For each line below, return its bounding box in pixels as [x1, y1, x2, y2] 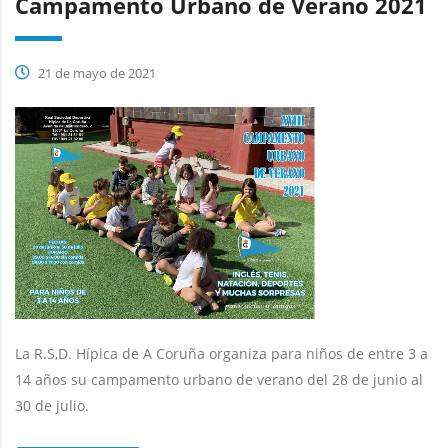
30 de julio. [15, 395, 89, 415]
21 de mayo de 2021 [35, 64, 156, 83]
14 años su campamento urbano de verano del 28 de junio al [15, 369, 423, 389]
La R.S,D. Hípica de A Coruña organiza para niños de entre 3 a [15, 343, 428, 363]
